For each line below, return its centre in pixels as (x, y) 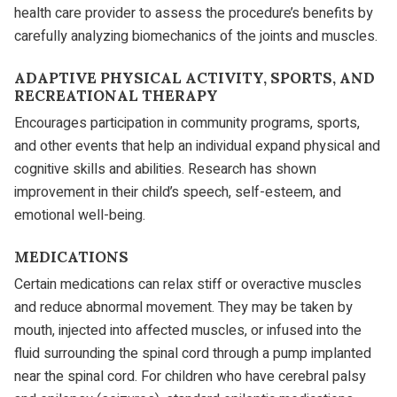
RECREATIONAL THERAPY (116, 95)
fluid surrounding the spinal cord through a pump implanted (193, 354)
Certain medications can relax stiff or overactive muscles (188, 285)
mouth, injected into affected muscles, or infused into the (188, 331)
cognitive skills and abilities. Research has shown (165, 170)
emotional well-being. (80, 216)
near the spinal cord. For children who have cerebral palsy (190, 377)
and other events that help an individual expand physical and (197, 147)
